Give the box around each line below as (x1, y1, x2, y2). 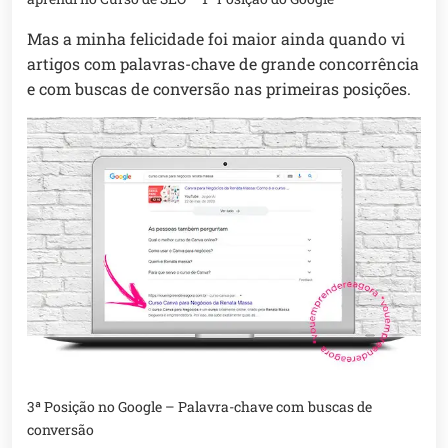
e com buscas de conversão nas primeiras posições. (27, 78, 411, 100)
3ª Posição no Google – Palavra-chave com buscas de (27, 397, 372, 417)
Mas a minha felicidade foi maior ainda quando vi (27, 28, 405, 50)
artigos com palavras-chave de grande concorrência (27, 53, 419, 75)
